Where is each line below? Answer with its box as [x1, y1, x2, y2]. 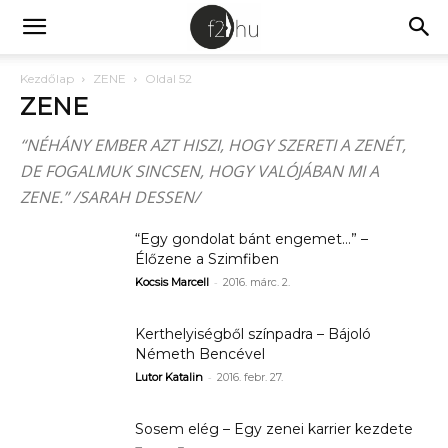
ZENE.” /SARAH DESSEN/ [20, 186, 200, 208]
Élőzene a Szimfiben [135, 250, 279, 268]
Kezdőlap [20, 71, 74, 86]
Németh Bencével [135, 345, 265, 363]
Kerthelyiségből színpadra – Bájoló [135, 325, 371, 343]
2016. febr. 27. [217, 370, 283, 384]
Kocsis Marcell [135, 275, 209, 289]
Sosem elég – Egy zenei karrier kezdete [135, 420, 413, 438]
